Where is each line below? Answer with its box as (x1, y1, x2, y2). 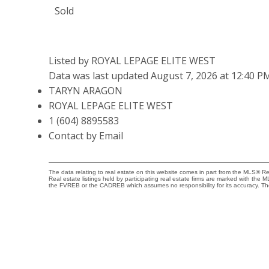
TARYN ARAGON (48, 84, 122, 98)
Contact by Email (48, 129, 123, 143)
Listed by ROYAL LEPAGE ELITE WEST (48, 54, 216, 68)
